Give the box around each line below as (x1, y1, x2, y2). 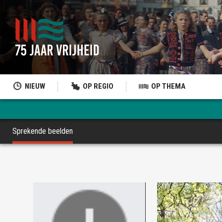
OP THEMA (151, 82, 185, 91)
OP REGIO (83, 82, 113, 91)
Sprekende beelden (12, 126, 73, 136)
